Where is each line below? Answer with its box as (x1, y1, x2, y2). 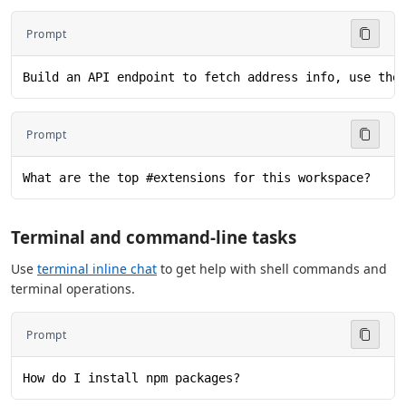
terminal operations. (11, 280, 135, 297)
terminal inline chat (37, 260, 157, 277)
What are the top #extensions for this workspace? (23, 170, 371, 185)
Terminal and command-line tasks (11, 226, 296, 248)
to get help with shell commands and (157, 260, 387, 277)
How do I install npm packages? (23, 371, 240, 385)
